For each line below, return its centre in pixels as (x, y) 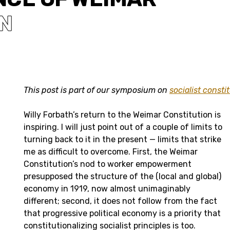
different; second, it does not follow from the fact (120, 201)
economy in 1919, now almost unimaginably (107, 188)
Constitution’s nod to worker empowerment (108, 164)
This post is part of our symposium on (97, 90)
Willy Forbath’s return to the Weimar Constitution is (122, 114)
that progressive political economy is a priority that (122, 213)
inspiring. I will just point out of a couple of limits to (123, 127)
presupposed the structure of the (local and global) (122, 176)
